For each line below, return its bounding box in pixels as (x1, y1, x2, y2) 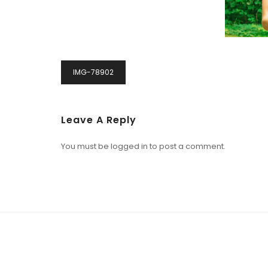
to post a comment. (148, 140, 226, 152)
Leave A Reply (61, 112, 136, 127)
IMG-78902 (73, 66, 114, 77)
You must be (61, 140, 111, 152)
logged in (111, 140, 148, 152)
